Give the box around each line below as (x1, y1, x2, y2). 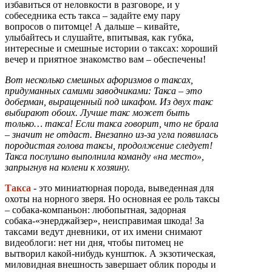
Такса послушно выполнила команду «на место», (5, 151, 204, 161)
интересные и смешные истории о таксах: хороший (5, 42, 218, 53)
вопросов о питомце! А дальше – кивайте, (5, 21, 180, 32)
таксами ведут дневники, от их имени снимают (5, 226, 202, 237)
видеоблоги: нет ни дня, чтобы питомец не (5, 237, 183, 248)
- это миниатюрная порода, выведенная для (31, 182, 214, 193)
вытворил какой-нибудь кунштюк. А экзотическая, (5, 248, 216, 259)
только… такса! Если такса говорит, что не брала (5, 118, 219, 129)
